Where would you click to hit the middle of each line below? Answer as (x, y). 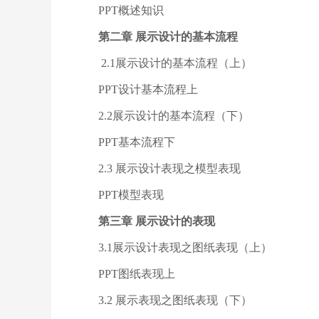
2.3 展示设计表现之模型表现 (169, 168)
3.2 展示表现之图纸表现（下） (175, 300)
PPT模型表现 (131, 195)
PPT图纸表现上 (137, 274)
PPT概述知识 (131, 10)
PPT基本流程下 (137, 142)
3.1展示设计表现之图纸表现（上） (185, 247)
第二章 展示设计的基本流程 (168, 37)
